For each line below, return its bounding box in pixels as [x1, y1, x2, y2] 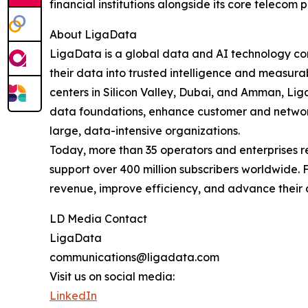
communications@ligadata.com [49, 250, 219, 265]
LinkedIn [49, 289, 97, 303]
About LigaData [49, 27, 137, 42]
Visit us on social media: [49, 269, 175, 284]
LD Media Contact [49, 212, 147, 226]
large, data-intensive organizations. [49, 124, 240, 138]
